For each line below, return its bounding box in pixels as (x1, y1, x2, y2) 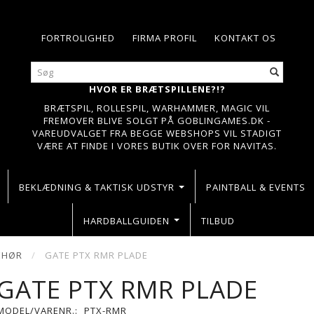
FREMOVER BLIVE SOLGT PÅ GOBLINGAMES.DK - (43, 114, 271, 127)
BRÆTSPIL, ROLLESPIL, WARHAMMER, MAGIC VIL (44, 102, 270, 114)
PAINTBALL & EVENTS (205, 180, 306, 193)
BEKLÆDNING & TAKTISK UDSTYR (18, 180, 175, 193)
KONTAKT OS (214, 32, 276, 44)
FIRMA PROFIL (132, 32, 197, 44)
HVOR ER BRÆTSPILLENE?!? (88, 83, 226, 95)
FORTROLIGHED (41, 32, 115, 44)
